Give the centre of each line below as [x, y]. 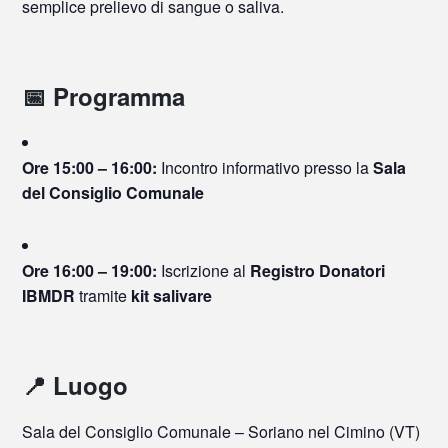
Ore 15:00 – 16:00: [90, 168]
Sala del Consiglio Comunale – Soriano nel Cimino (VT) [221, 432]
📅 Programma [104, 96]
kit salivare [172, 296]
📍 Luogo [75, 385]
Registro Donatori [318, 271]
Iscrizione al [204, 271]
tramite [103, 296]
